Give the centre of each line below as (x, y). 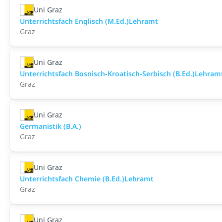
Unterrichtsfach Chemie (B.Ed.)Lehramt (87, 179)
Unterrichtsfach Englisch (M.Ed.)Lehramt (89, 21)
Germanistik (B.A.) (51, 126)
